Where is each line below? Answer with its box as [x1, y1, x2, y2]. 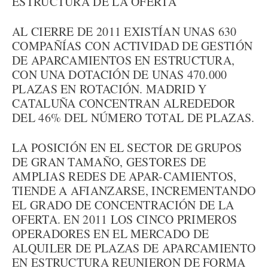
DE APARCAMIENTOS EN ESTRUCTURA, [12, 52, 235, 68]
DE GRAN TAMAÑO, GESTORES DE [12, 154, 206, 170]
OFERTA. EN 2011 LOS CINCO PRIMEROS [12, 211, 237, 227]
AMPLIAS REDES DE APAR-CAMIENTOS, [12, 168, 237, 184]
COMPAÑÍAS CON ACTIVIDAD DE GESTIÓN [12, 38, 253, 54]
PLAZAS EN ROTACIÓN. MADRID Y [12, 81, 207, 97]
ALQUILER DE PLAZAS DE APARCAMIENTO [12, 240, 256, 256]
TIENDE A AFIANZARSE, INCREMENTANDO [12, 182, 256, 199]
